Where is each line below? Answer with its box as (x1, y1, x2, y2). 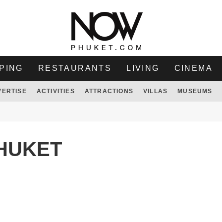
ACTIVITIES (36, 88, 75, 95)
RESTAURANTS (38, 64, 112, 72)
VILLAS (143, 88, 168, 95)
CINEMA (174, 64, 213, 72)
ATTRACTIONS (84, 88, 133, 95)
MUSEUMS (177, 88, 213, 95)
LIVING (126, 64, 160, 72)
